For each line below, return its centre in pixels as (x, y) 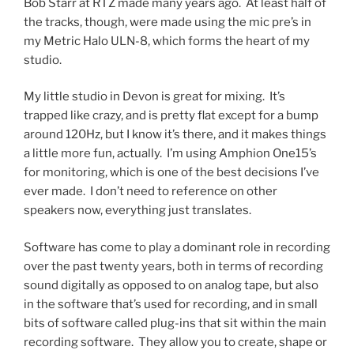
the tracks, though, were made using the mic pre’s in (168, 22)
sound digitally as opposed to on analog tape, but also (171, 285)
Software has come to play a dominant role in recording (177, 247)
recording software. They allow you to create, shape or (175, 342)
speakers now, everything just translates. (137, 210)
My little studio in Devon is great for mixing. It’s (154, 96)
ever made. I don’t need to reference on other (151, 191)
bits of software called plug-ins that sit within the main (175, 323)
